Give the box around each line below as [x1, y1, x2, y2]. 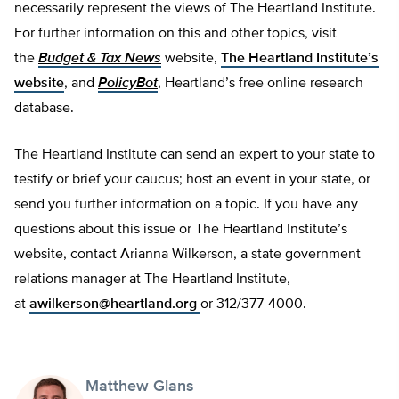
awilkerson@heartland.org [29, 297, 197, 313]
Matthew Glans [85, 379, 194, 395]
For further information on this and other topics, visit [14, 27, 337, 42]
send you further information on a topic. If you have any [14, 198, 358, 213]
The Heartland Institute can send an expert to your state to [14, 148, 375, 163]
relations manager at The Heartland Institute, [14, 273, 290, 288]
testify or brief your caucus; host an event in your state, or [14, 173, 370, 188]
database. [14, 102, 74, 117]
